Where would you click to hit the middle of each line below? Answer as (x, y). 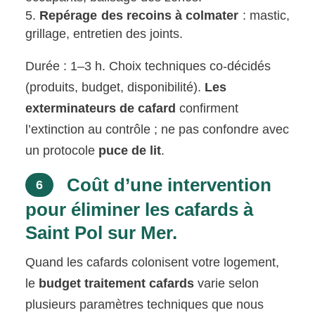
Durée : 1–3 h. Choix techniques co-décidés (148, 66)
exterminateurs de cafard (101, 108)
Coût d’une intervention (167, 185)
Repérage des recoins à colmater (139, 15)
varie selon (227, 283)
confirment (207, 108)
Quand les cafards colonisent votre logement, (153, 262)
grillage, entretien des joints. (104, 33)
